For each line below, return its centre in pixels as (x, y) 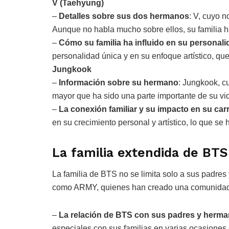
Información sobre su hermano (119, 82)
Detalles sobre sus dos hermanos (124, 16)
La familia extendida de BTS (140, 152)
